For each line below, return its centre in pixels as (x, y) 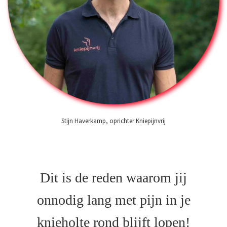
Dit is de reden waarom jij (113, 178)
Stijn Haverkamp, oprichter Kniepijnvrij (113, 121)
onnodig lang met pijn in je (113, 200)
